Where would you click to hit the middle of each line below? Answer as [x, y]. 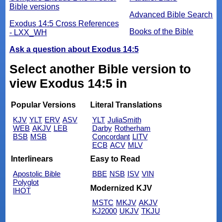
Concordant [111, 136]
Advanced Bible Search [171, 15]
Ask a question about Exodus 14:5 [74, 50]
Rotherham [132, 128]
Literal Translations [126, 105]
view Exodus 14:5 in [68, 83]
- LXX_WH [28, 33]
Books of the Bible [162, 32]
